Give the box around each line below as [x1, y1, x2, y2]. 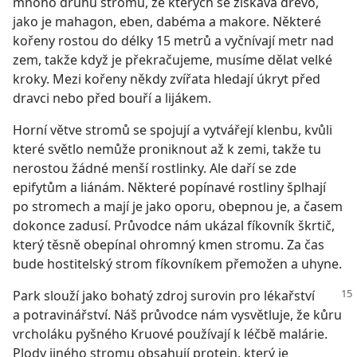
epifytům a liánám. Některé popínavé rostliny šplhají [13, 178, 326, 196]
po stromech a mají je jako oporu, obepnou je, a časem [13, 198, 343, 215]
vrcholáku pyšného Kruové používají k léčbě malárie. [13, 325, 328, 343]
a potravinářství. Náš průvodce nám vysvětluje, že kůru [13, 306, 342, 324]
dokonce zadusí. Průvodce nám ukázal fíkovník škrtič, [13, 217, 335, 234]
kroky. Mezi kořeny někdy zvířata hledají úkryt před [13, 70, 320, 88]
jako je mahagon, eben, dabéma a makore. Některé [13, 13, 321, 30]
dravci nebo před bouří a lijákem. [13, 89, 211, 107]
